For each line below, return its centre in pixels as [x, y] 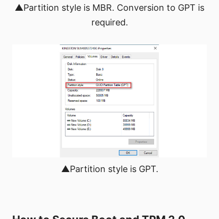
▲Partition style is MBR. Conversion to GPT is [109, 7]
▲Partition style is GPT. [109, 169]
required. [109, 22]
